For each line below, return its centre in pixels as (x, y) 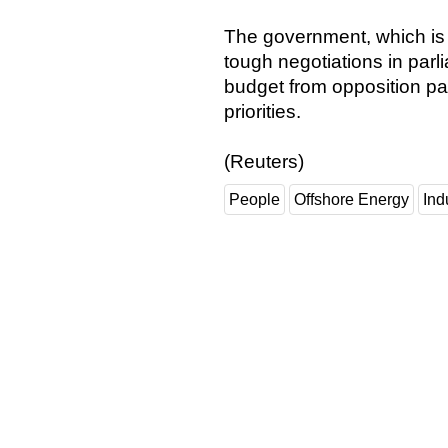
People (254, 200)
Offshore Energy (351, 200)
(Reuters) (264, 162)
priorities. (262, 112)
